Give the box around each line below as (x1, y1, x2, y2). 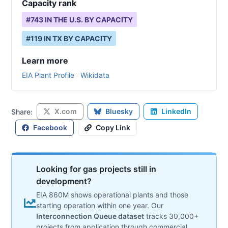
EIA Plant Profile (22, 71, 74, 79)
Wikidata (80, 71, 109, 79)
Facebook (33, 123, 67, 132)
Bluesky (105, 107, 133, 116)
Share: (11, 107, 33, 116)
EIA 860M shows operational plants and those (36, 190, 188, 199)
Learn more (22, 55, 68, 66)
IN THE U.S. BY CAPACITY (43, 15, 133, 24)
